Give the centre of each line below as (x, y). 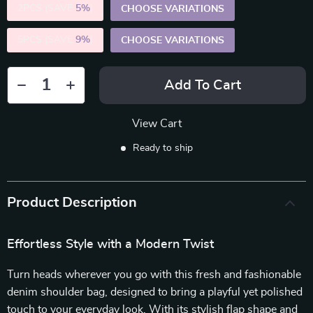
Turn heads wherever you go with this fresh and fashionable (154, 275)
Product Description (72, 203)
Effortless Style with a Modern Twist (110, 245)
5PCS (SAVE (46, 40)
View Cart (156, 124)
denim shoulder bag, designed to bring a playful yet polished (155, 292)
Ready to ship (162, 148)
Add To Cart (203, 85)
